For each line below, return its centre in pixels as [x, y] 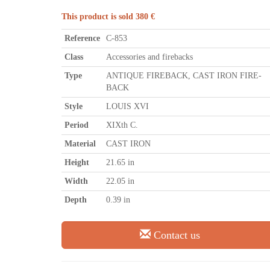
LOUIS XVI [127, 106]
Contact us [175, 235]
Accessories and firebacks [149, 57]
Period [77, 125]
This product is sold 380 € [108, 17]
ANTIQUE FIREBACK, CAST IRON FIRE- [184, 76]
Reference [82, 38]
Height [77, 162]
